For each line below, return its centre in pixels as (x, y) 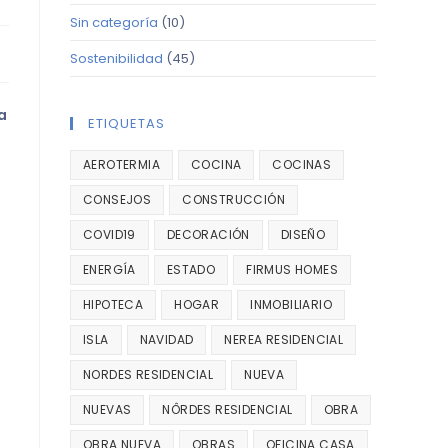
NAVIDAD (166, 339)
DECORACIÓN (208, 234)
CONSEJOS (117, 199)
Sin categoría (114, 22)
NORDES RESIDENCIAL (148, 374)
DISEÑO (303, 234)
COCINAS (302, 164)
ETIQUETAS (126, 123)
